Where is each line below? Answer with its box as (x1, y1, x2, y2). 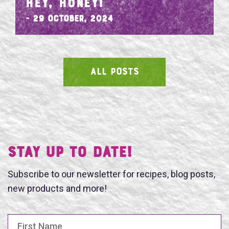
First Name (8, 215, 47, 225)
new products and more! (8, 182, 107, 194)
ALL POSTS (90, 66, 139, 77)
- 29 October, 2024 (26, 14, 113, 24)
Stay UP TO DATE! (8, 145, 132, 161)
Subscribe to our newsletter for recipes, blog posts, (8, 168, 215, 179)
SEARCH (195, 88, 224, 102)
